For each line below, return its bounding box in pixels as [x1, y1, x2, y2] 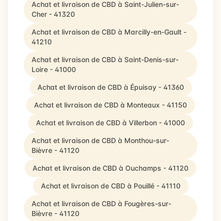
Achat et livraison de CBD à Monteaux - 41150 [34, 101, 187, 109]
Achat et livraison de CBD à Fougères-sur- [32, 199, 171, 208]
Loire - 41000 [32, 65, 76, 74]
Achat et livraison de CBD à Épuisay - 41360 [37, 83, 184, 91]
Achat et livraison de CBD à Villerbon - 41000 [36, 118, 185, 127]
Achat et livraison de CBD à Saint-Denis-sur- [32, 55, 179, 64]
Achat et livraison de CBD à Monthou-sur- [32, 136, 169, 145]
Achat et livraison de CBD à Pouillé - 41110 [40, 182, 181, 190]
